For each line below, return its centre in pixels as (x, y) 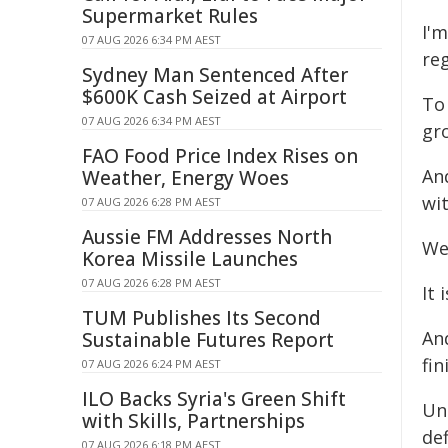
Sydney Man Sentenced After (215, 75)
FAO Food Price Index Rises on (220, 156)
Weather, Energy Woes (185, 178)
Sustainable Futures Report (208, 340)
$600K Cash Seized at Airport (214, 97)
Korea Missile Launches (190, 259)
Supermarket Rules (170, 16)
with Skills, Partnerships (193, 421)
